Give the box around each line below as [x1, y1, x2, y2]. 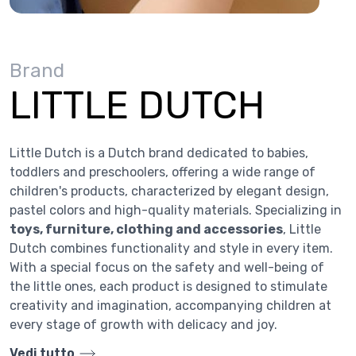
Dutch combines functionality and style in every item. [10, 240, 333, 256]
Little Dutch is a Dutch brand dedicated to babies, [10, 145, 308, 161]
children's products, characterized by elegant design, [10, 183, 329, 199]
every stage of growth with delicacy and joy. [10, 316, 277, 332]
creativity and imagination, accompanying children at [10, 297, 331, 313]
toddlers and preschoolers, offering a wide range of [10, 164, 315, 180]
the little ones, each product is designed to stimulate [10, 278, 327, 294]
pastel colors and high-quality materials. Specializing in [10, 202, 342, 218]
